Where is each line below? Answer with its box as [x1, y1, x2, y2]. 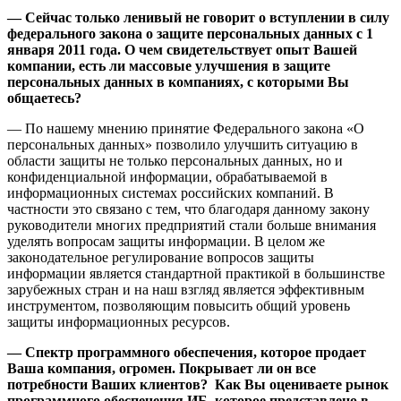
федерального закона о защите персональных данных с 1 [7, 26, 373, 42]
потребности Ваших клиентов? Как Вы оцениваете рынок [7, 377, 388, 393]
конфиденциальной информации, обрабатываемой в [7, 169, 328, 185]
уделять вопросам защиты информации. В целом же [7, 234, 325, 250]
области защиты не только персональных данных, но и [7, 153, 343, 169]
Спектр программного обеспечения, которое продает [25, 345, 366, 361]
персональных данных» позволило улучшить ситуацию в [7, 137, 358, 153]
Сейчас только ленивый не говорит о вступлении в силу [25, 10, 389, 26]
